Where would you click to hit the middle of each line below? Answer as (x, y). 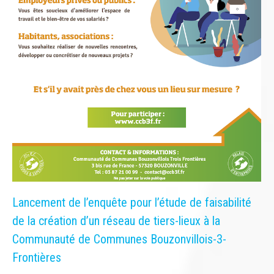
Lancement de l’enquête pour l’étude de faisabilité (132, 203)
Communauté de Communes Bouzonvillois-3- (119, 239)
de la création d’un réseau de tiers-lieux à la (116, 221)
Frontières (37, 258)
